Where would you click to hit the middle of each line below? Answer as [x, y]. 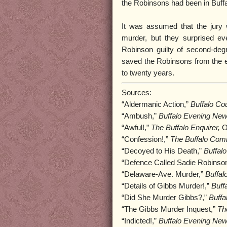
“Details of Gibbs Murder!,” [166, 186]
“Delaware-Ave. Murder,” [163, 175]
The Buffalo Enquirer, [185, 128]
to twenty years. [148, 73]
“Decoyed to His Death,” [163, 151]
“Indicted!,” [140, 221]
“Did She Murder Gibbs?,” [165, 198]
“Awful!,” [136, 128]
